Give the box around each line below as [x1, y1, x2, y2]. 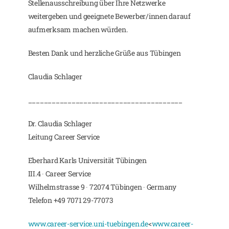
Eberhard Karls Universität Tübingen [28, 155, 147, 165]
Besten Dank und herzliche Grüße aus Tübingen [28, 48, 181, 58]
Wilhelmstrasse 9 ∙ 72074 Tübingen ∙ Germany [28, 182, 176, 192]
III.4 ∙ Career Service [28, 169, 91, 178]
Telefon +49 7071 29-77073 [28, 195, 113, 205]
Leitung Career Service [28, 132, 100, 142]
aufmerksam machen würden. [28, 25, 128, 34]
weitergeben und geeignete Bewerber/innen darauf [28, 11, 191, 21]
